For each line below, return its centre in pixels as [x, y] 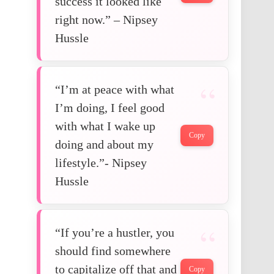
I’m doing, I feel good [110, 108]
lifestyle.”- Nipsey [101, 163]
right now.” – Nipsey [106, 20]
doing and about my [104, 145]
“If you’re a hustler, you [115, 233]
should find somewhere [113, 251]
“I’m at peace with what [115, 90]
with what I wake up [105, 126]
